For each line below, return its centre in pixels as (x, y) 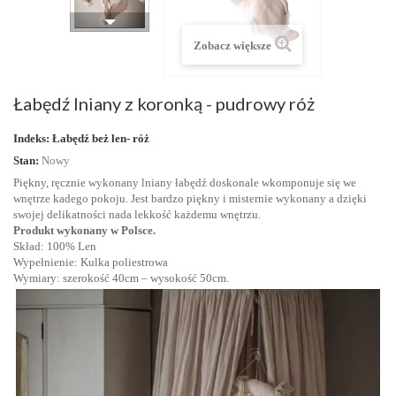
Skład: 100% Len (55, 246)
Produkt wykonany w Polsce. (84, 230)
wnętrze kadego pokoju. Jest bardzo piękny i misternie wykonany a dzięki (190, 198)
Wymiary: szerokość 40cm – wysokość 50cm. (121, 278)
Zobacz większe (232, 46)
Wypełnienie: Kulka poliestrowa (91, 262)
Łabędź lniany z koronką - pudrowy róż (164, 103)
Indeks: (31, 138)
